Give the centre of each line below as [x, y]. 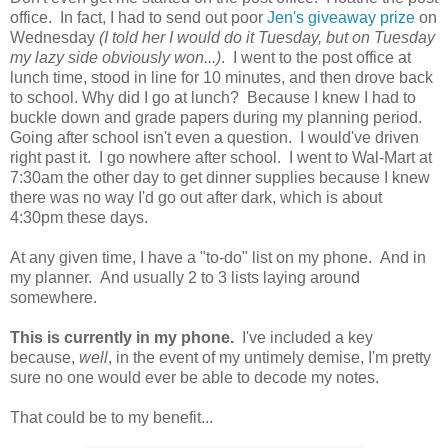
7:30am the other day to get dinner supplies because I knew [220, 177]
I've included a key [305, 337]
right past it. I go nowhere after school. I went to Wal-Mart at [221, 157]
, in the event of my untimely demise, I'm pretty [269, 357]
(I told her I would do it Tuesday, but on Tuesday [267, 37]
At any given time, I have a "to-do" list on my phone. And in [218, 257]
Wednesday [54, 37]
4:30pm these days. [79, 217]
